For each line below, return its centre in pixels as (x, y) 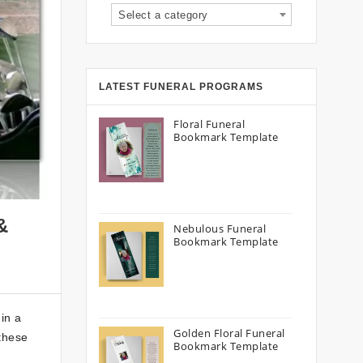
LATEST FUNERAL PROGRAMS (181, 87)
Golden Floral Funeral (229, 333)
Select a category (163, 15)
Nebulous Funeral (220, 228)
